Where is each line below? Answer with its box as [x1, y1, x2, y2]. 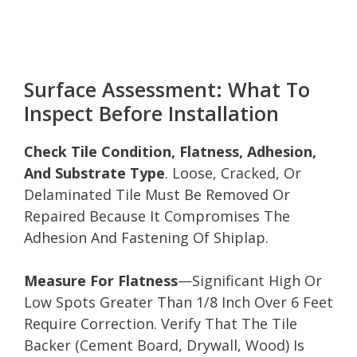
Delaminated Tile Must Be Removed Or [24, 184, 290, 204]
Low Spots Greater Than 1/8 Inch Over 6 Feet [24, 292, 333, 312]
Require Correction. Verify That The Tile [24, 313, 297, 333]
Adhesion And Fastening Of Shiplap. [24, 227, 269, 247]
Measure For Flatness [24, 270, 178, 290]
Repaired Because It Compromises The [24, 206, 290, 226]
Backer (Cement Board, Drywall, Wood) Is [24, 335, 304, 355]
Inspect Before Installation [24, 99, 279, 127]
